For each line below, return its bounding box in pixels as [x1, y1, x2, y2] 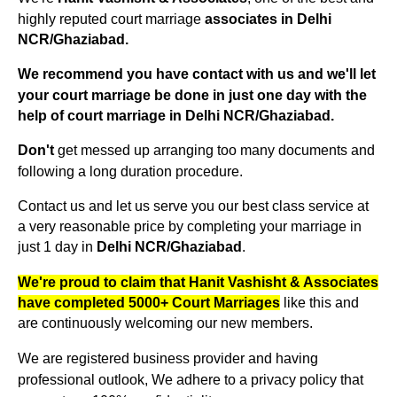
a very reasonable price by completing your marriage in [18, 219, 362, 235]
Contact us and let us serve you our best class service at [18, 198, 369, 214]
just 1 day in [18, 239, 97, 255]
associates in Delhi [205, 12, 331, 27]
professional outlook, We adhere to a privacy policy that [18, 372, 363, 388]
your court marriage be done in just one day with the [18, 88, 367, 104]
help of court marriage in [18, 108, 185, 124]
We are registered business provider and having [18, 351, 318, 367]
